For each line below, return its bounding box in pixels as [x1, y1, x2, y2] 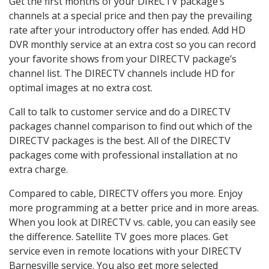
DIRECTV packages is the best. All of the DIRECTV [9, 133, 231, 147]
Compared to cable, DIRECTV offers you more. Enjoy [9, 186, 243, 200]
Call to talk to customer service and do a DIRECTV [9, 104, 231, 118]
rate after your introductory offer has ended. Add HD [9, 23, 246, 37]
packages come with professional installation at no [9, 148, 238, 162]
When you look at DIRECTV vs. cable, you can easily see [9, 215, 256, 229]
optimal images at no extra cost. [9, 80, 153, 94]
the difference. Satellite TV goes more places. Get [9, 229, 228, 243]
